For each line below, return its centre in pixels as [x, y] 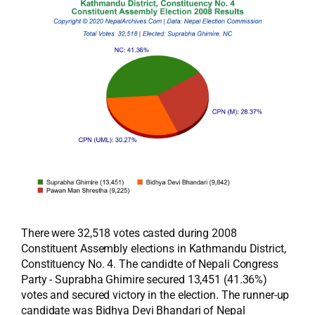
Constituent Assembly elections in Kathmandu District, [154, 249]
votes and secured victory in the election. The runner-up [155, 295]
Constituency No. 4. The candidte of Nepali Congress [150, 264]
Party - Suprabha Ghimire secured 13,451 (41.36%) [144, 279]
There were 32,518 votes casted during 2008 [129, 233]
